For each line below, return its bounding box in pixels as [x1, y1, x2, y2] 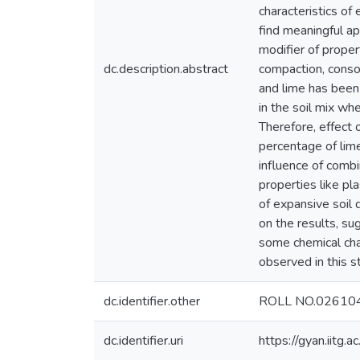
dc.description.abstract [104, 60, 228, 78]
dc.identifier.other [104, 292, 200, 310]
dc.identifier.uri [104, 332, 183, 350]
